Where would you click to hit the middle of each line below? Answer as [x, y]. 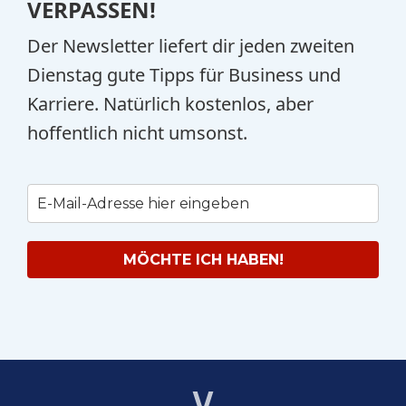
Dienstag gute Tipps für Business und [184, 74]
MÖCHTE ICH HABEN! [203, 259]
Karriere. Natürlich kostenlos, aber [170, 103]
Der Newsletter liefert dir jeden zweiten [191, 45]
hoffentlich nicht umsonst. [137, 132]
